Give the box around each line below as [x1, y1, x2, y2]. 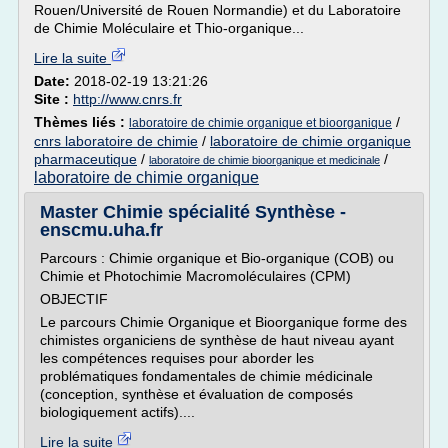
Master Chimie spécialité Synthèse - [40, 202, 346, 222]
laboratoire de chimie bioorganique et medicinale [149, 154, 380, 166]
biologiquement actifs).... [40, 404, 195, 420]
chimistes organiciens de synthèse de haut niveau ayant [40, 332, 394, 348]
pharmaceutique [34, 151, 137, 167]
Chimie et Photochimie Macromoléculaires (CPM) [40, 268, 351, 284]
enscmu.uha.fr [40, 220, 163, 240]
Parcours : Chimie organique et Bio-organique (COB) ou [40, 250, 394, 266]
